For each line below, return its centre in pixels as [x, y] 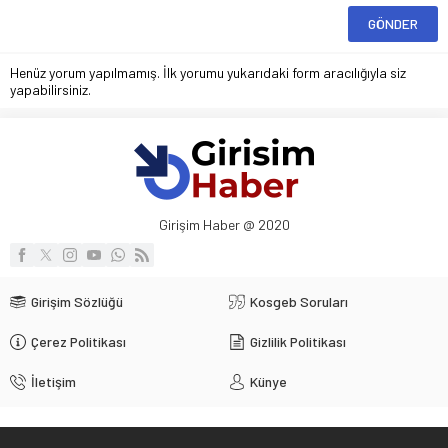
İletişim [53, 382]
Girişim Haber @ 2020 [224, 225]
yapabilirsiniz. [50, 90]
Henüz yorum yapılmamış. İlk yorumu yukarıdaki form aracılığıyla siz [208, 73]
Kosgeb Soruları [299, 302]
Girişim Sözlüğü [77, 302]
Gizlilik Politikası [298, 342]
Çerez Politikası [78, 342]
